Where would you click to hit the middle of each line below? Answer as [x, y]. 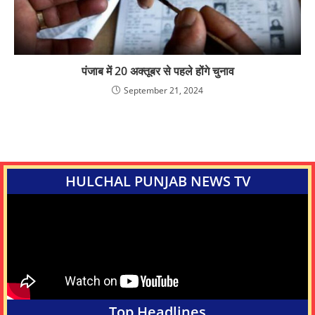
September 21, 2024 [163, 90]
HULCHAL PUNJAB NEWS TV [157, 181]
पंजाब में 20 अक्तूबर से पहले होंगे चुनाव [157, 71]
